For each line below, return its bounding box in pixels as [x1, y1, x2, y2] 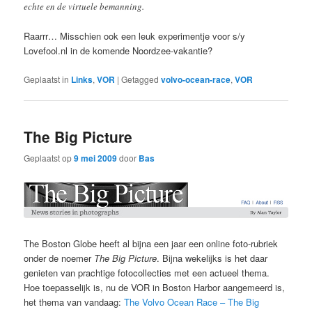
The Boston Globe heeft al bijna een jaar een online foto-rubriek [24, 237, 279, 251]
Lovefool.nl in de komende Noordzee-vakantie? [24, 44, 213, 58]
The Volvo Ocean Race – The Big [124, 295, 260, 309]
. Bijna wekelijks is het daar [157, 251, 268, 265]
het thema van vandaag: [24, 295, 125, 309]
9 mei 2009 [74, 152, 118, 165]
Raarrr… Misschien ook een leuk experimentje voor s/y [24, 29, 246, 43]
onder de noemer [24, 251, 95, 265]
